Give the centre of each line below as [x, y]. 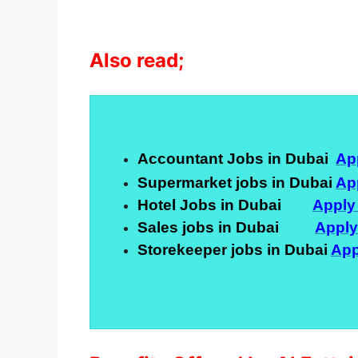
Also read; [139, 60]
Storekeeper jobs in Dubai [234, 249]
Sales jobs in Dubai [226, 227]
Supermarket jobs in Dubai [237, 182]
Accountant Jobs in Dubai [237, 158]
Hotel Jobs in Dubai [225, 205]
